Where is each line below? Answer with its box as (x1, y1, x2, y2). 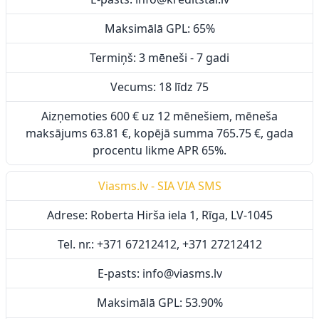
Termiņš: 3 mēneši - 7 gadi (90, 50, 229, 66)
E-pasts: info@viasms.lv (97, 266, 222, 281)
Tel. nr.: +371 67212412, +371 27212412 (57, 236, 262, 252)
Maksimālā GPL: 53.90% (96, 295, 223, 310)
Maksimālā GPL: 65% (104, 21, 215, 36)
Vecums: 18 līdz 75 (110, 79, 209, 95)
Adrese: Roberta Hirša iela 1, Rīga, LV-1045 (46, 207, 273, 223)
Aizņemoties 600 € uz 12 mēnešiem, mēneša (41, 108, 278, 124)
